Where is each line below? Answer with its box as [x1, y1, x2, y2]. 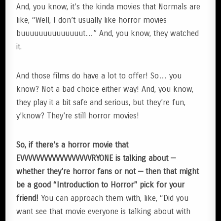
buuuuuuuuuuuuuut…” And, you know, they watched [16, 29, 199, 38]
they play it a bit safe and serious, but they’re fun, [16, 98, 186, 108]
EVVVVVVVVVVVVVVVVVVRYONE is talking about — [16, 153, 176, 163]
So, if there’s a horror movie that [16, 140, 129, 150]
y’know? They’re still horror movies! [16, 111, 140, 121]
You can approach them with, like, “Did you [38, 193, 189, 203]
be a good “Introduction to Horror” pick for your [16, 180, 185, 190]
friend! [16, 193, 39, 203]
